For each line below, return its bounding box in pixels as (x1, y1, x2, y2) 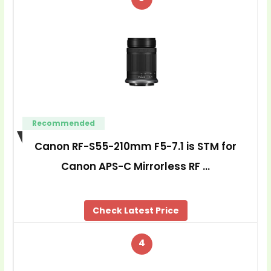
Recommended (31, 117, 95, 128)
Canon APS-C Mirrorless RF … (61, 158, 211, 174)
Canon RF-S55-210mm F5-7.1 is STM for (34, 139, 237, 154)
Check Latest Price (92, 204, 179, 217)
